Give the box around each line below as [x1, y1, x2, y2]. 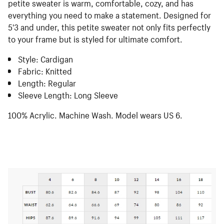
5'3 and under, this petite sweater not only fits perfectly [8, 19, 210, 32]
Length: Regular [18, 75, 76, 88]
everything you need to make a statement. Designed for [8, 7, 211, 20]
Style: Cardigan [18, 51, 73, 64]
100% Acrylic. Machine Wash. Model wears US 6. [8, 107, 182, 120]
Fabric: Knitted [18, 63, 72, 76]
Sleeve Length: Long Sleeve [18, 87, 118, 100]
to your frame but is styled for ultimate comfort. [8, 31, 184, 44]
